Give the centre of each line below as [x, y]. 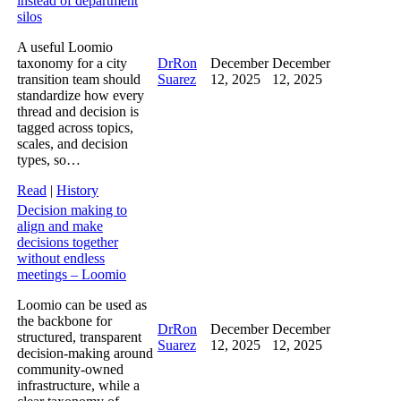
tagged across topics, [75, 127]
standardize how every [81, 95]
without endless [61, 258]
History [77, 190]
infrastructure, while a [78, 385]
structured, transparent [79, 337]
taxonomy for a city [72, 63]
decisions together [68, 242]
